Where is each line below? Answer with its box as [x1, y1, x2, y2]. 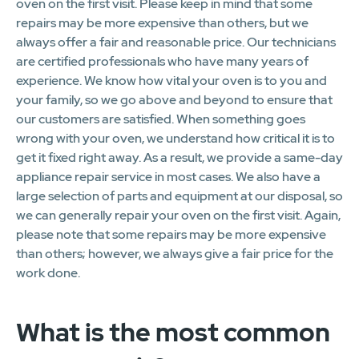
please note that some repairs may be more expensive [16, 225, 326, 243]
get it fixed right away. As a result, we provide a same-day [16, 148, 343, 166]
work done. [16, 264, 80, 281]
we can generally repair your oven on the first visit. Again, [16, 206, 341, 224]
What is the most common [16, 314, 330, 349]
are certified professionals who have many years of [16, 52, 309, 70]
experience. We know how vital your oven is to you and [16, 71, 327, 89]
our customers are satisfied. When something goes [16, 110, 305, 127]
